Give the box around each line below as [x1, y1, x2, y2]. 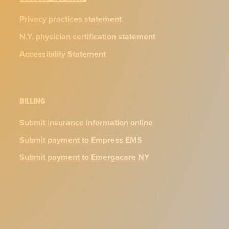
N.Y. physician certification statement [19, 31, 155, 43]
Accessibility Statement [19, 48, 106, 60]
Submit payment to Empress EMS [19, 134, 142, 146]
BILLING [19, 95, 45, 107]
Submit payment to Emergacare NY [19, 151, 149, 164]
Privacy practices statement [19, 13, 122, 26]
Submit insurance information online [19, 117, 153, 129]
